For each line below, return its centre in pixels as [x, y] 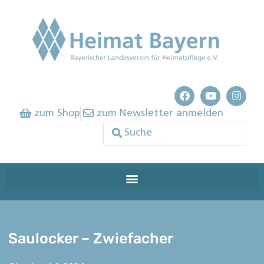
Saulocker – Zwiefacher [91, 238]
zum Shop [57, 113]
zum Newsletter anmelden [160, 113]
